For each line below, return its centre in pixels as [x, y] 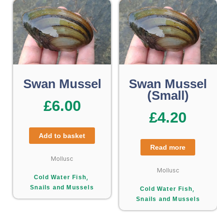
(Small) [168, 95]
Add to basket [62, 135]
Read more [168, 147]
